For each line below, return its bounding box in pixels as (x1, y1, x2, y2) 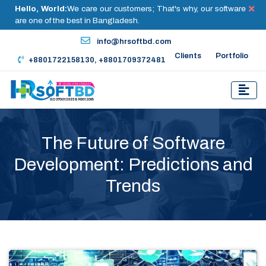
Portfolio (216, 52, 248, 60)
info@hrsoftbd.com (95, 37, 171, 46)
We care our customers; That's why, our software (67, 4, 246, 13)
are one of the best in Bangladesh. (15, 16, 140, 25)
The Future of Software (41, 134, 225, 153)
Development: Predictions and (13, 155, 253, 175)
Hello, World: (15, 4, 67, 13)
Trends (106, 176, 160, 196)
